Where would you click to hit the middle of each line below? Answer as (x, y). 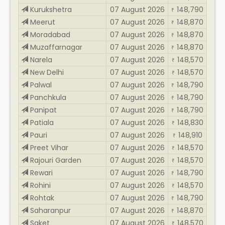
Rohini (39, 185)
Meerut (42, 22)
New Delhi (46, 72)
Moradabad (49, 34)
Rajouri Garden (55, 160)
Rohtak (41, 198)
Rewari (40, 173)
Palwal (40, 85)
